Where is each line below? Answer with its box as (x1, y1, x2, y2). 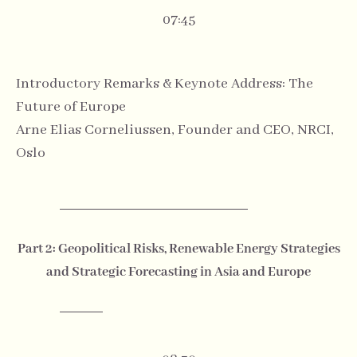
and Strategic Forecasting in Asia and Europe (46, 264, 311, 281)
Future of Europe (16, 97, 126, 116)
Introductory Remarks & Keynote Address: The (16, 74, 313, 92)
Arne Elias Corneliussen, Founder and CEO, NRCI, (16, 120, 334, 139)
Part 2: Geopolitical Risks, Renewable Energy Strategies (17, 241, 340, 258)
